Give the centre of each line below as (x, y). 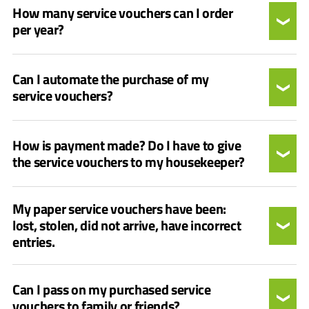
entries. (34, 242)
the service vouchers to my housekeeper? (129, 161)
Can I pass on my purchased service (112, 289)
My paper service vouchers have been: (120, 209)
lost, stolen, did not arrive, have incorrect (127, 225)
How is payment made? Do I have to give (127, 145)
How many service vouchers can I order (123, 12)
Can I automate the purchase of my (111, 79)
